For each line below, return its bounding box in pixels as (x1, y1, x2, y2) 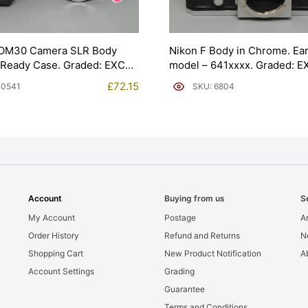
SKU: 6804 (192, 80, 234, 91)
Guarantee (164, 284, 205, 295)
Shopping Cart (27, 248, 83, 259)
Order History (27, 230, 79, 241)
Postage (164, 212, 196, 223)
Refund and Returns (164, 230, 240, 241)
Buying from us (164, 193, 225, 204)
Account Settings (27, 266, 94, 277)
